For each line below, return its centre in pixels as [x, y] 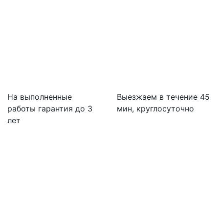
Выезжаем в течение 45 [163, 97]
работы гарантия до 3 [50, 109]
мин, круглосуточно [155, 109]
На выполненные [40, 97]
